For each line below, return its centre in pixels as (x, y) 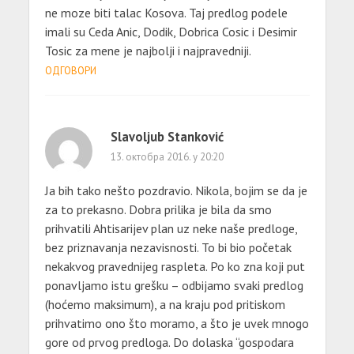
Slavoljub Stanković (167, 136)
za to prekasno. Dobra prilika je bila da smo (158, 209)
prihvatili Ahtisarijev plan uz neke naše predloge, (171, 228)
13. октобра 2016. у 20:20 (167, 156)
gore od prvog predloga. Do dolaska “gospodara (169, 342)
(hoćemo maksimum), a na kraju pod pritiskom (165, 304)
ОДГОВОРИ (70, 70)
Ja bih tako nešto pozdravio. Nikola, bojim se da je (176, 190)
